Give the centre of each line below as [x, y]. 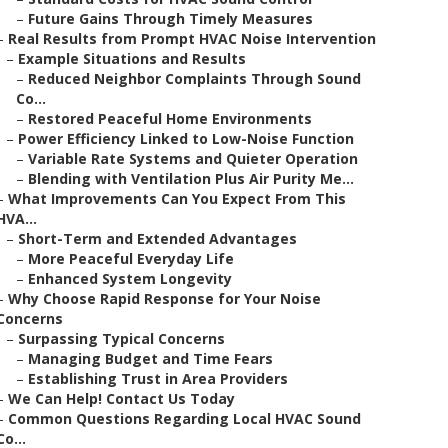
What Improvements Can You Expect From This [177, 198]
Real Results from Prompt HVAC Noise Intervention [192, 38]
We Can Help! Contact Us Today [121, 398]
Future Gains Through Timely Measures [170, 18]
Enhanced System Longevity [130, 278]
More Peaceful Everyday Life [131, 258]
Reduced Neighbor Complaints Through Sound [194, 78]
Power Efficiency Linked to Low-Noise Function [186, 138]
